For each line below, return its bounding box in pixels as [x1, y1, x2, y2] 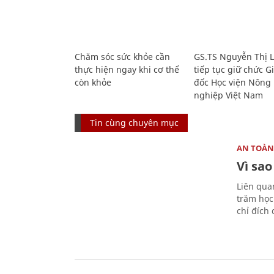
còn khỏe [75, 76, 111, 88]
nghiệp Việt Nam [193, 89, 263, 101]
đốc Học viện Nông [193, 76, 271, 88]
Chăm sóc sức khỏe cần [75, 50, 170, 62]
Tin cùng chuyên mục [90, 116, 179, 128]
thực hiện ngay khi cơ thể [75, 63, 179, 75]
